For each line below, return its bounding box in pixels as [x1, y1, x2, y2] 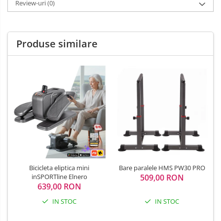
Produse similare [16, 37, 98, 51]
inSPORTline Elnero [31, 172, 87, 182]
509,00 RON [140, 172, 184, 184]
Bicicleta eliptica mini [29, 163, 89, 173]
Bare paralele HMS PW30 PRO [118, 163, 205, 173]
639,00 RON [37, 181, 81, 192]
